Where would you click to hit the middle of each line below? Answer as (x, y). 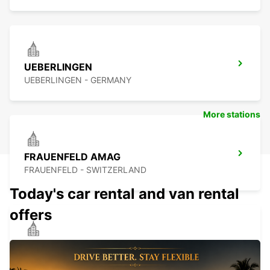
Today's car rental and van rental (124, 194)
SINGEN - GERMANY (65, 260)
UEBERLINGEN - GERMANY (78, 80)
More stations (232, 115)
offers (31, 215)
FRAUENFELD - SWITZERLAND (85, 170)
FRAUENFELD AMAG (72, 157)
